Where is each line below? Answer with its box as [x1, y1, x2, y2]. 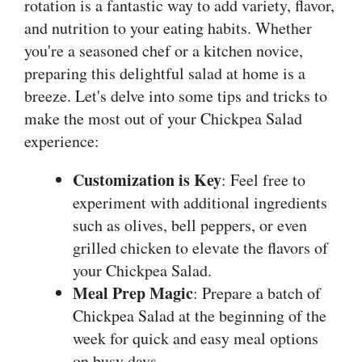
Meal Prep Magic [73, 281, 193, 305]
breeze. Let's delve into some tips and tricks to [24, 85, 327, 107]
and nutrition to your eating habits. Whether [24, 17, 312, 40]
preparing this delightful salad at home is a [24, 62, 305, 85]
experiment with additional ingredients [73, 192, 327, 214]
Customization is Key [73, 168, 221, 192]
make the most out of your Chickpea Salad [24, 107, 302, 130]
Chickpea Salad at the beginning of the [73, 305, 326, 327]
